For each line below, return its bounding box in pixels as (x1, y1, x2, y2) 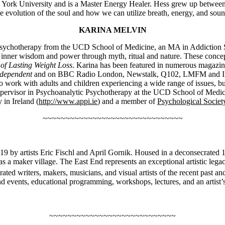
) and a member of (97, 96, 157, 105)
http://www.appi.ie (39, 96, 97, 105)
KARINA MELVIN (78, 25, 147, 34)
